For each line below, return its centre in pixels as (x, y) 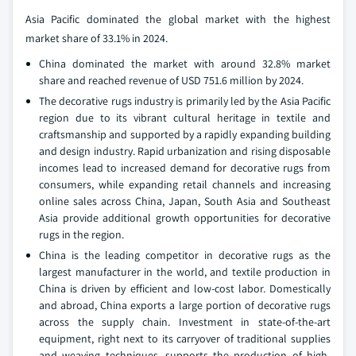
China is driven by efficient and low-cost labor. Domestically (185, 288)
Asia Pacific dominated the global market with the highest (178, 19)
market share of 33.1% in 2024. (97, 38)
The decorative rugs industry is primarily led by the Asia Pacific (185, 101)
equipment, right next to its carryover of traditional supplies (185, 339)
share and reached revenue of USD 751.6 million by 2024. (171, 80)
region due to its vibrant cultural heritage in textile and (185, 118)
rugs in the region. (81, 234)
